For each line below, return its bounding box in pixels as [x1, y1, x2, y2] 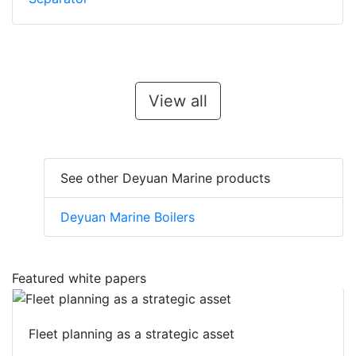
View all [148, 91, 207, 111]
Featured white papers [12, 270, 146, 287]
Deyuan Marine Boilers [60, 209, 195, 226]
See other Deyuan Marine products [60, 170, 270, 187]
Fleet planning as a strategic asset [29, 325, 234, 342]
